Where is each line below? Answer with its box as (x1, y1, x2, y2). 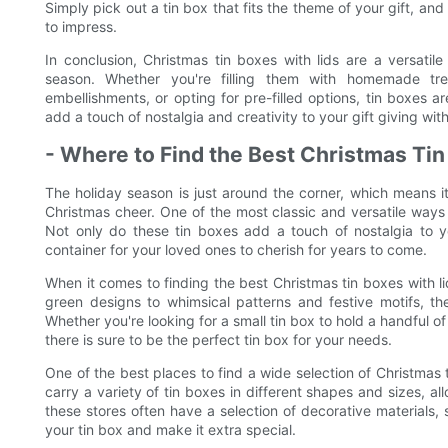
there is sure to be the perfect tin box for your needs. (45, 331, 392, 349)
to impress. (45, 18, 117, 36)
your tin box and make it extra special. (45, 421, 296, 439)
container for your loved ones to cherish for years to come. (45, 241, 427, 259)
